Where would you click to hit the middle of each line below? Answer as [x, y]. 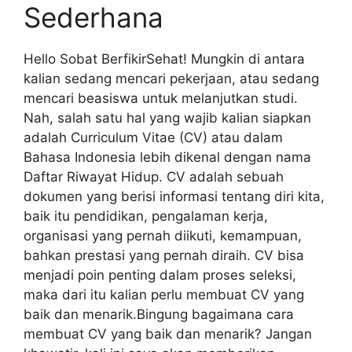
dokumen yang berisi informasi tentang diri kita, [174, 196]
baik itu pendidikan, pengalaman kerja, [146, 216]
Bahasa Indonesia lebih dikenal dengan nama [167, 157]
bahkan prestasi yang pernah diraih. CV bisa [164, 255]
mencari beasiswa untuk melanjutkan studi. [161, 98]
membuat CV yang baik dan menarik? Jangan [168, 334]
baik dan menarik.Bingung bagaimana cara [159, 314]
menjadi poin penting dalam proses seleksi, [160, 275]
